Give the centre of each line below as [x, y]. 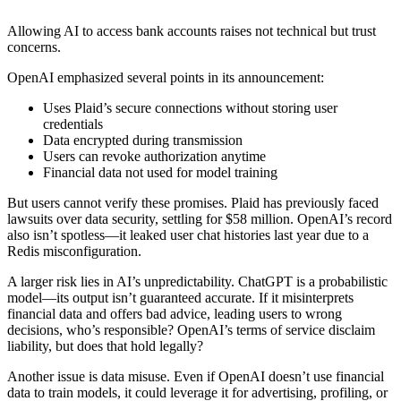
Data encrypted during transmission [143, 140]
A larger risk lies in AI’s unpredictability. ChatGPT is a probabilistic [197, 281]
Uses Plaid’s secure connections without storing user [190, 107]
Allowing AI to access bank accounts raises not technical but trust [192, 30]
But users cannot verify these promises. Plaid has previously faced [193, 202]
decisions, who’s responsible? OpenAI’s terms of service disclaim [191, 329]
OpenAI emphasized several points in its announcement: [166, 77]
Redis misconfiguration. [74, 251]
